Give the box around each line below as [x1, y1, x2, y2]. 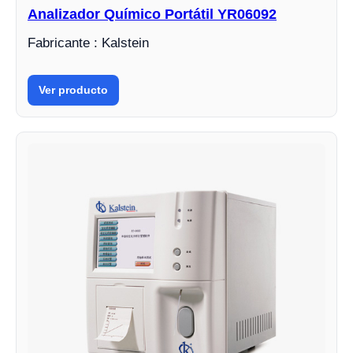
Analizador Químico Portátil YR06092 [28, 6, 277, 22]
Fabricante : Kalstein [28, 35, 149, 50]
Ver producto [39, 83, 108, 96]
